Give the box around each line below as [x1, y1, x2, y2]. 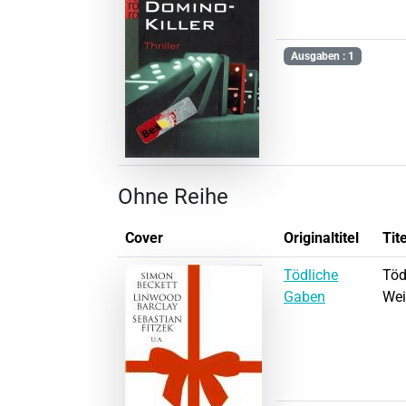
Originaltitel [284, 228, 359, 246]
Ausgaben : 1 [290, 50, 354, 63]
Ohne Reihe [118, 183, 228, 209]
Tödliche [284, 266, 338, 284]
